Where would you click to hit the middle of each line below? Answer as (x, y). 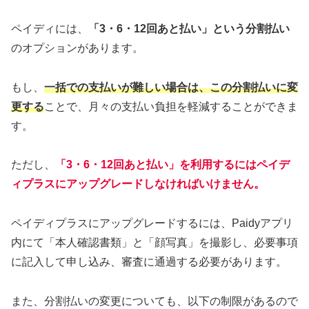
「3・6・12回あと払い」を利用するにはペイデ (172, 165)
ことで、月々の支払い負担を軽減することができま (171, 106)
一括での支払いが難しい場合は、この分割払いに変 (171, 87)
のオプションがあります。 (77, 48)
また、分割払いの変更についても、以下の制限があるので (154, 301)
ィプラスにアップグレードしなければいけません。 (138, 184)
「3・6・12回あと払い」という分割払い (189, 28)
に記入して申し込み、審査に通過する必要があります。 (149, 262)
